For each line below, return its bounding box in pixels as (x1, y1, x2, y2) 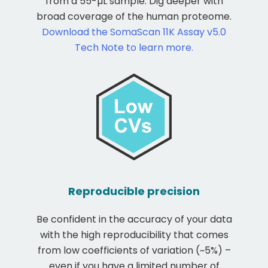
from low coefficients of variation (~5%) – (37, 243, 231, 257)
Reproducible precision (68, 183, 200, 199)
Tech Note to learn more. (75, 40, 193, 54)
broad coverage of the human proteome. (36, 9, 232, 23)
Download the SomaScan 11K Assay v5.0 (42, 25, 226, 39)
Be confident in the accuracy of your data (36, 212, 232, 226)
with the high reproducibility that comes (39, 227, 229, 242)
